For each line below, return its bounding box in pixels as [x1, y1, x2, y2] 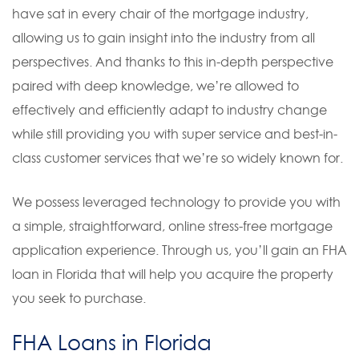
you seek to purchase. [12, 290, 146, 306]
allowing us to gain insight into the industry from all [12, 30, 315, 46]
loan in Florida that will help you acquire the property [12, 266, 333, 282]
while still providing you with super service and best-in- [12, 126, 337, 142]
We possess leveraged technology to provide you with [12, 194, 341, 210]
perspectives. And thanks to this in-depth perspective [12, 54, 333, 70]
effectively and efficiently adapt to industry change [12, 102, 327, 118]
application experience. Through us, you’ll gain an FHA [12, 242, 347, 258]
